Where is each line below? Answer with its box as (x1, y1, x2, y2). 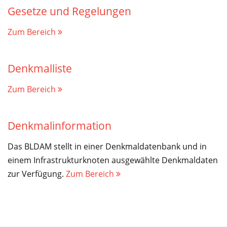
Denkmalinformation (8, 118, 111, 133)
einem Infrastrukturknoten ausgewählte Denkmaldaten (8, 154, 218, 166)
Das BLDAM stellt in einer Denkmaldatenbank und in (8, 140, 207, 152)
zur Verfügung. (8, 168, 66, 179)
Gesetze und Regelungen (8, 4, 131, 18)
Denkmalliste (8, 61, 72, 75)
